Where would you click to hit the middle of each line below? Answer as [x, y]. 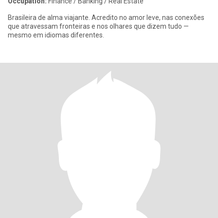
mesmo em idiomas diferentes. [56, 35]
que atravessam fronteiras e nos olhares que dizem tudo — [98, 26]
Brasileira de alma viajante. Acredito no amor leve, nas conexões [106, 18]
